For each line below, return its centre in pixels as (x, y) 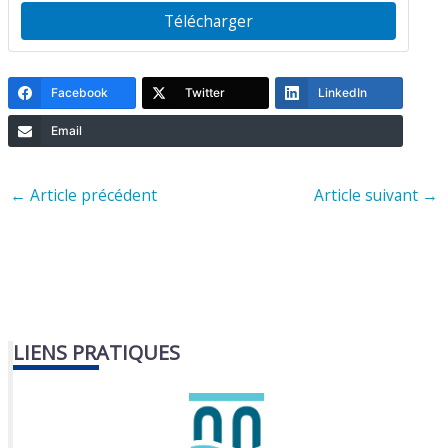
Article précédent (92, 194)
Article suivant (367, 194)
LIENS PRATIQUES (97, 352)
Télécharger (208, 20)
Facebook (80, 93)
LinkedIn (343, 93)
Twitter (204, 93)
